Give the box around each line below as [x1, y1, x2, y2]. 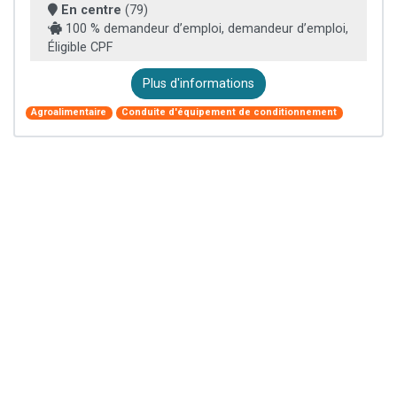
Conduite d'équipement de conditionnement [121, 106, 338, 119]
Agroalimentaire [31, 106, 107, 119]
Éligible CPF [48, 39, 113, 55]
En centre [61, 2, 121, 18]
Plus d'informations [143, 75, 254, 91]
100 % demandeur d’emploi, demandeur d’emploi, [62, 20, 348, 36]
